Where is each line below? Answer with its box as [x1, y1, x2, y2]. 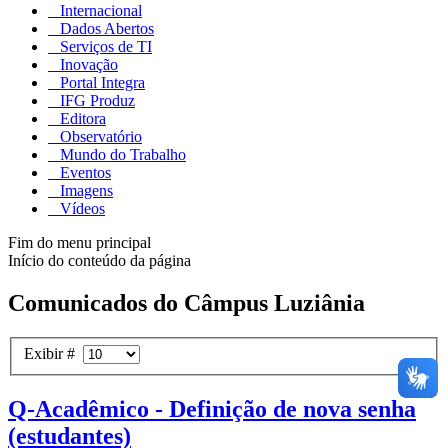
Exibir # [24, 344, 83, 362]
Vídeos [56, 200, 105, 218]
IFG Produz [56, 92, 135, 110]
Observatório [56, 128, 142, 146]
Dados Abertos [56, 20, 154, 38]
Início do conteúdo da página [8, 252, 191, 270]
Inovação [56, 56, 118, 74]
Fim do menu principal [8, 234, 151, 252]
